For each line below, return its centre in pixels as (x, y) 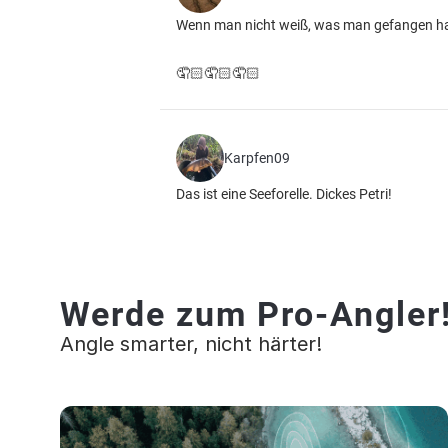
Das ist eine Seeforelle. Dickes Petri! (284, 194)
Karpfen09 (257, 158)
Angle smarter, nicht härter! (191, 344)
